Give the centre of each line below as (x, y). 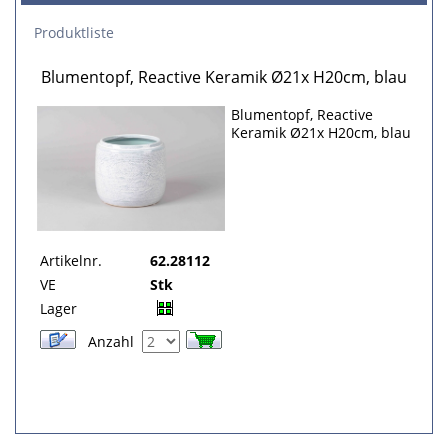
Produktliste (74, 32)
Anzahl (111, 341)
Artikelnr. (71, 260)
